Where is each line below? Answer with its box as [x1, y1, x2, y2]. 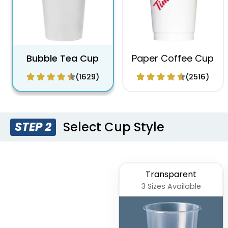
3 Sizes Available [141, 181, 201, 192]
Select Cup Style [60, 118, 165, 135]
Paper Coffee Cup [132, 52, 214, 65]
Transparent [146, 168, 196, 181]
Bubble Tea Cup [26, 52, 99, 65]
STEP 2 [15, 119, 52, 135]
